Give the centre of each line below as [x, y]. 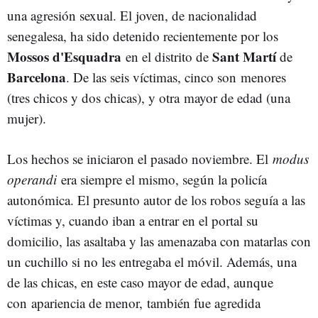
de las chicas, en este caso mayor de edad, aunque [140, 282]
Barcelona [37, 77]
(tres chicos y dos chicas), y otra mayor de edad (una [149, 98]
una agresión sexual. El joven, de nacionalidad [132, 15]
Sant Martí [244, 56]
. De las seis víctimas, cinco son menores [176, 77]
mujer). [29, 118]
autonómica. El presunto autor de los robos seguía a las [156, 200]
